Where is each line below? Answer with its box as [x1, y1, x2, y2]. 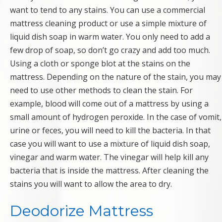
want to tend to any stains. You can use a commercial [10, 4, 205, 16]
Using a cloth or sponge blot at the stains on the [10, 58, 190, 69]
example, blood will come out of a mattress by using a [10, 98, 209, 110]
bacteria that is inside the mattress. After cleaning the [10, 165, 209, 176]
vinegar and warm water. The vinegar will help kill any [10, 152, 209, 163]
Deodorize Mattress [10, 202, 153, 221]
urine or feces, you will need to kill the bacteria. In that [10, 125, 211, 136]
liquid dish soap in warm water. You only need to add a [10, 31, 210, 43]
